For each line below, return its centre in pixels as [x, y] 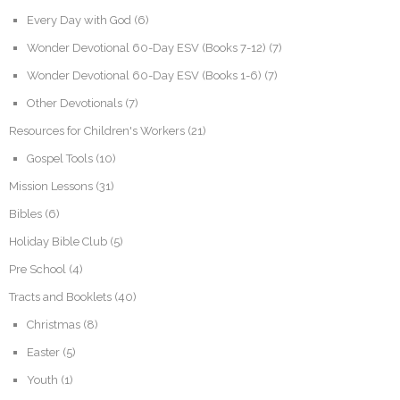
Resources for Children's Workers [97, 130]
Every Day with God [79, 20]
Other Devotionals [75, 103]
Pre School [37, 269]
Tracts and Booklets [60, 296]
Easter [43, 352]
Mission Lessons [51, 186]
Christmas [54, 324]
